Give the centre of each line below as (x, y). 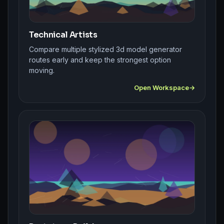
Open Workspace (161, 87)
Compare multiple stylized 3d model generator (105, 49)
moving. (42, 70)
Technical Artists (63, 35)
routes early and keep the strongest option (100, 60)
